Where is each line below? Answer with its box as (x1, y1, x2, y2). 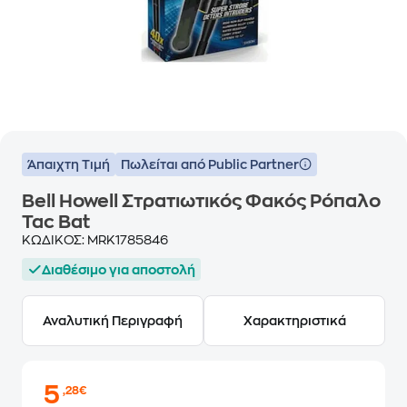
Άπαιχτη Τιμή (27, 158, 110, 171)
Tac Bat (22, 213, 90, 232)
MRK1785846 (87, 233, 168, 246)
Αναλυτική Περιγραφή (43, 314, 183, 327)
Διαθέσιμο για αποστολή (42, 263, 195, 276)
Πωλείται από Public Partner (121, 158, 299, 171)
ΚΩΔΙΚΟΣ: (22, 233, 87, 246)
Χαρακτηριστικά (243, 314, 346, 327)
